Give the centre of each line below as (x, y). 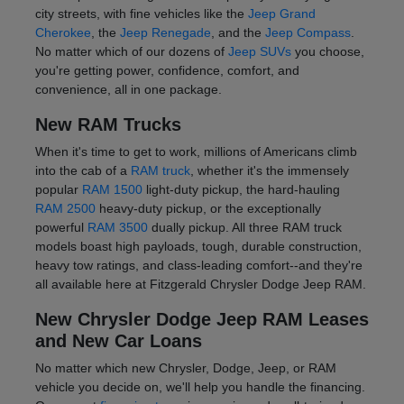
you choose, (327, 52)
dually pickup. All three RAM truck (244, 228)
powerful (61, 228)
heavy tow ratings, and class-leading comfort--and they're (198, 266)
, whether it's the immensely (269, 171)
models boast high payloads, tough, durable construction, (198, 247)
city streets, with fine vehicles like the (141, 14)
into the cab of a (83, 171)
